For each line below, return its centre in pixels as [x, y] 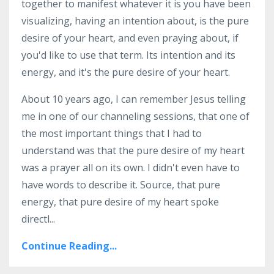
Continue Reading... [69, 246]
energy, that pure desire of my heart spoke [120, 202]
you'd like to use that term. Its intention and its [128, 55]
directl [35, 219]
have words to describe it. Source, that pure [121, 184]
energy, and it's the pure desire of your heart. [127, 72]
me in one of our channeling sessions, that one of [135, 116]
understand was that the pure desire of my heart [133, 150]
